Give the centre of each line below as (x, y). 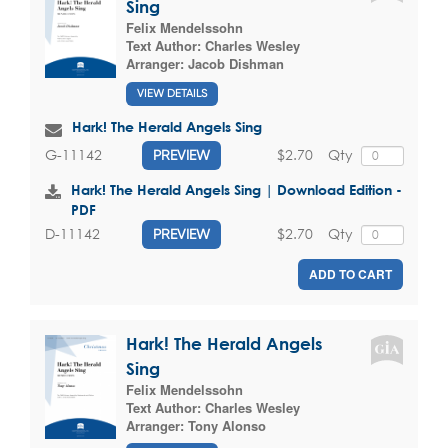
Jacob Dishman (236, 64)
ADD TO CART (350, 273)
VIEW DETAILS (172, 93)
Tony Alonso (227, 425)
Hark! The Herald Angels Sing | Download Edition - (236, 189)
